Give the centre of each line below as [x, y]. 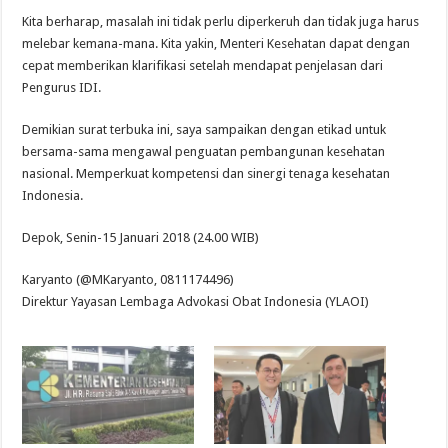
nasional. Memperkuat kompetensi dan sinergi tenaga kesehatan [206, 173]
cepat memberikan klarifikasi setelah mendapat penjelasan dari [203, 65]
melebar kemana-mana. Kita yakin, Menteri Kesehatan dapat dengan [216, 43]
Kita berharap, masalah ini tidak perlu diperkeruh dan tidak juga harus [221, 21]
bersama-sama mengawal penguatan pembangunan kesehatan [204, 151]
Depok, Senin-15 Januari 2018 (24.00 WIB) [141, 237]
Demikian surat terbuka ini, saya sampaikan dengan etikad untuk [204, 129]
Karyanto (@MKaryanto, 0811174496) [128, 279]
